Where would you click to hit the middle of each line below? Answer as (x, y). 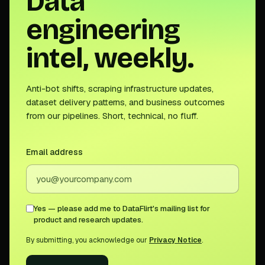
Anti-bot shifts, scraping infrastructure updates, (120, 88)
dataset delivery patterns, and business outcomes (125, 102)
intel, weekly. (110, 58)
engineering (103, 29)
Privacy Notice (175, 240)
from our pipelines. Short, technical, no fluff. (112, 115)
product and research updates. (88, 219)
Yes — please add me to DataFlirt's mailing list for (122, 208)
